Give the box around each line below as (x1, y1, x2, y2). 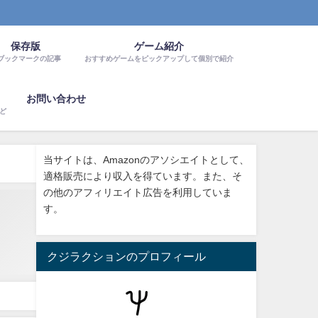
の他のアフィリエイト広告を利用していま (43, 187, 232, 198)
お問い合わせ (26, 93, 86, 104)
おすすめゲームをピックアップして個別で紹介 (84, 54, 234, 62)
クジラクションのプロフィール (46, 250, 206, 262)
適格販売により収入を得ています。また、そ (43, 171, 242, 182)
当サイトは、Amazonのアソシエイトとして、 (43, 155, 249, 165)
